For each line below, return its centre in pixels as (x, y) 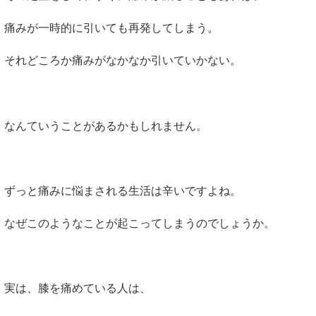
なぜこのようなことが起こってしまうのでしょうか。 (140, 224)
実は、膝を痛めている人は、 (78, 288)
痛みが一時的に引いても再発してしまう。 (111, 28)
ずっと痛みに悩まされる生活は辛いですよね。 (123, 190)
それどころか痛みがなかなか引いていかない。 (123, 61)
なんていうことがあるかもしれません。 (106, 126)
